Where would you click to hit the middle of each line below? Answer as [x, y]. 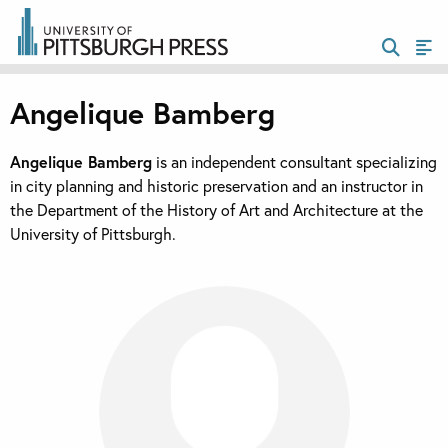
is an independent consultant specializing [294, 162]
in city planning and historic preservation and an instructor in [216, 186]
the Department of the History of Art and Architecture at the [216, 210]
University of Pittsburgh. [93, 234]
